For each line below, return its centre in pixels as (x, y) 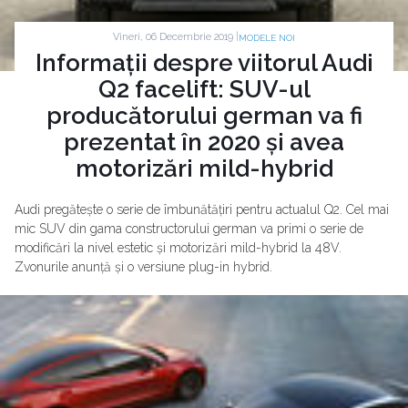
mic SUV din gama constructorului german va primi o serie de (189, 228)
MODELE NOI (267, 37)
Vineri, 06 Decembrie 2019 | (176, 37)
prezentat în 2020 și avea (204, 142)
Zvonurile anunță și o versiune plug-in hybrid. (143, 266)
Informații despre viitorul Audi (204, 62)
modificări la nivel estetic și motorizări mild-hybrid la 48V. (178, 247)
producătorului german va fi (204, 115)
